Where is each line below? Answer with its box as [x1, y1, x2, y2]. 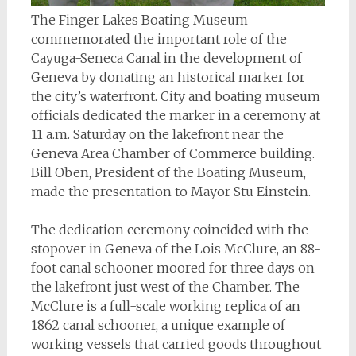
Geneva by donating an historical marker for [30, 69, 305, 86]
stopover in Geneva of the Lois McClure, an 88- [30, 241, 321, 257]
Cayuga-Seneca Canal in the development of [30, 50, 302, 67]
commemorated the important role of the [30, 31, 287, 48]
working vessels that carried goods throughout [30, 336, 321, 353]
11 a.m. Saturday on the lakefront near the [30, 126, 284, 143]
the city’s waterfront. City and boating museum [30, 88, 320, 105]
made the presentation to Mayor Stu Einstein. [30, 184, 311, 200]
